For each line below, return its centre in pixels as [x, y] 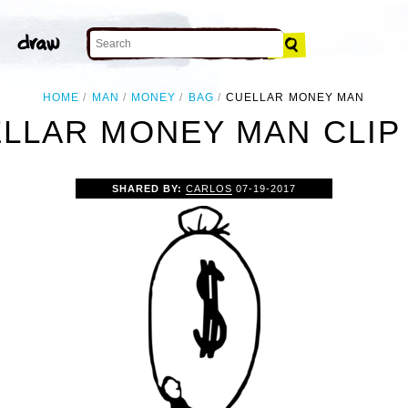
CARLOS [209, 188]
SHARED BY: [148, 188]
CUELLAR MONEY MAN [295, 97]
